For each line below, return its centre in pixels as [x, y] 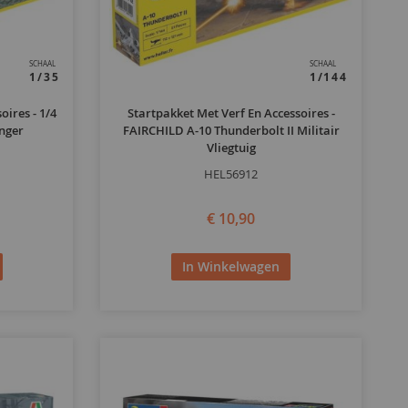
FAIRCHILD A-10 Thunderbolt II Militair [231, 131]
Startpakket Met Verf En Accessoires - [231, 113]
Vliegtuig [231, 148]
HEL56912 [231, 174]
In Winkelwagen [231, 266]
